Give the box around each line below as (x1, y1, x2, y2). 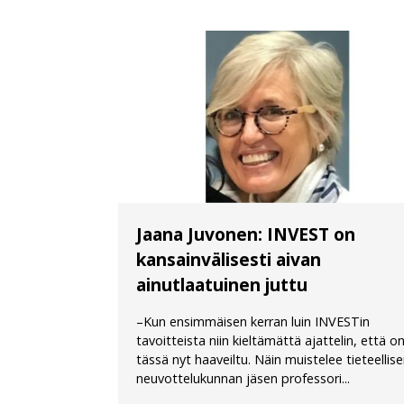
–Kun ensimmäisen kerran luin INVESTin (135, 312, 370, 330)
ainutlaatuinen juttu (135, 271, 308, 297)
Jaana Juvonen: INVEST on (135, 221, 355, 246)
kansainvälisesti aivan (135, 246, 321, 271)
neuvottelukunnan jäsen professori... (135, 369, 350, 387)
